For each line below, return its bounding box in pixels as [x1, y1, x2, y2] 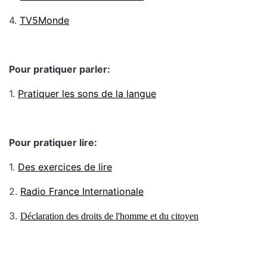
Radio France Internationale [20, 185, 144, 197]
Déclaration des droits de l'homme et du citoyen [20, 211, 198, 221]
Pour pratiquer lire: [9, 136, 97, 148]
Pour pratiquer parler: [9, 63, 110, 75]
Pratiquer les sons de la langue [18, 88, 156, 100]
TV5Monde [20, 14, 69, 26]
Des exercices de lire [18, 161, 112, 173]
